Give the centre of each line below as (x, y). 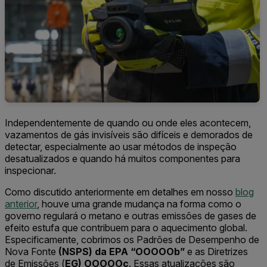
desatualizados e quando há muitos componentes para (122, 159)
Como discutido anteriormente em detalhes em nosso (120, 192)
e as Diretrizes (216, 252)
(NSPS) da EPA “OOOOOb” (122, 252)
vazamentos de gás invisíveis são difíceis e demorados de (129, 135)
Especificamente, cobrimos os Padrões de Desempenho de (132, 240)
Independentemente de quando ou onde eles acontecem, (128, 123)
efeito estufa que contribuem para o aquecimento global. (126, 228)
